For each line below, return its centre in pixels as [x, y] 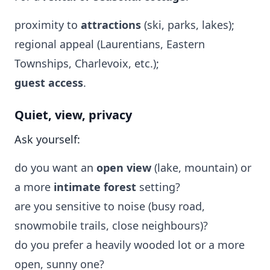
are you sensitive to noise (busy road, [110, 206]
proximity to [48, 25]
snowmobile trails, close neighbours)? [111, 225]
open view [124, 168]
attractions [111, 25]
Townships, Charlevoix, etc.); [87, 63]
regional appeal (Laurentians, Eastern [110, 44]
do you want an [55, 168]
